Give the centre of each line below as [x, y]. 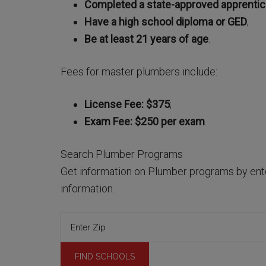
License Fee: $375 [127, 104]
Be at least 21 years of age [146, 39]
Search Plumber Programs [122, 154]
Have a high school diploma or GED [166, 22]
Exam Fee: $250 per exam [145, 122]
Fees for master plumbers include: [139, 72]
